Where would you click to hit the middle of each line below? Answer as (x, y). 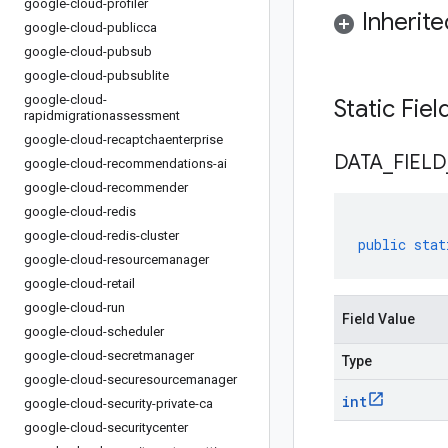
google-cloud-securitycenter (106, 427)
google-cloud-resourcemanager (116, 259)
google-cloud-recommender (106, 187)
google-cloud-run (74, 307)
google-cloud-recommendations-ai (125, 163)
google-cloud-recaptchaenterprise (123, 139)
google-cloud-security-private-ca (118, 403)
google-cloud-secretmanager (109, 355)
